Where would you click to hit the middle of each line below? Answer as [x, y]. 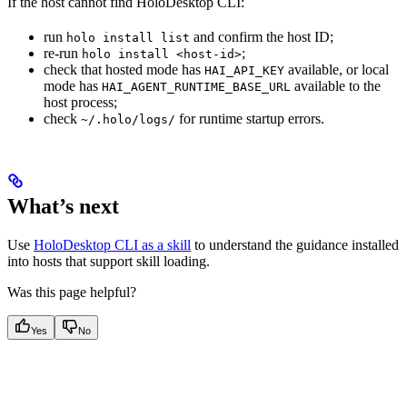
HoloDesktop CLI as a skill [112, 245]
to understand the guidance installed [295, 245]
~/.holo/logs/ [128, 120]
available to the [336, 86]
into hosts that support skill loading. [109, 262]
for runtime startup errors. [250, 119]
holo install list [128, 38]
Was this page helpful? [72, 293]
